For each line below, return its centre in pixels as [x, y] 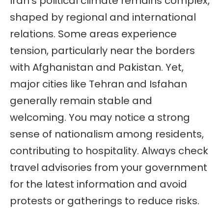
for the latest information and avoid [98, 184]
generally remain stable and [81, 100]
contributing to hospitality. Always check [109, 151]
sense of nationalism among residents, [107, 134]
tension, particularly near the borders [102, 50]
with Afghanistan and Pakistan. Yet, [97, 67]
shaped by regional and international [103, 17]
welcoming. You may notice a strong [100, 117]
